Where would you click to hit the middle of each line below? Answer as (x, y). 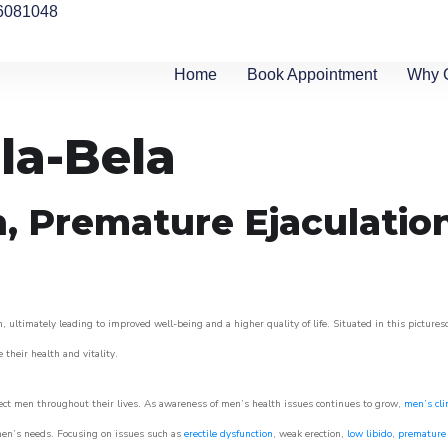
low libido (369, 434)
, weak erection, (310, 434)
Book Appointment (312, 74)
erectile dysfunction (228, 434)
